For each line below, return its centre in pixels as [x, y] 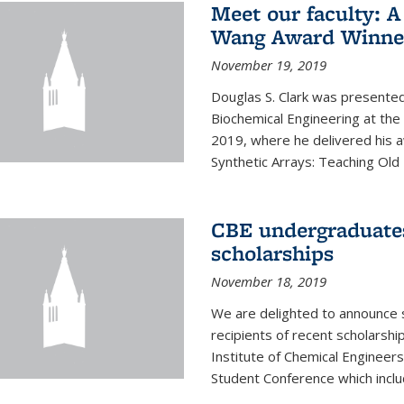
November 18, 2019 [268, 282]
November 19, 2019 [268, 65]
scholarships [272, 253]
